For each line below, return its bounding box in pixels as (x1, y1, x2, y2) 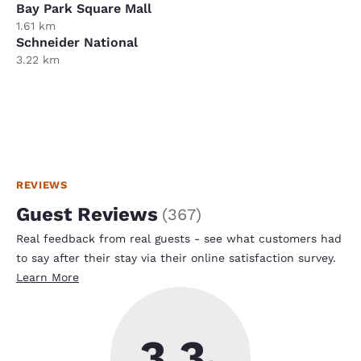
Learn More (16, 270, 79, 284)
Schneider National (16, 34, 138, 50)
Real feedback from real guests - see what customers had (16, 231, 342, 245)
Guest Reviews (16, 202, 158, 226)
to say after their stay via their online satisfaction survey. (16, 251, 336, 264)
